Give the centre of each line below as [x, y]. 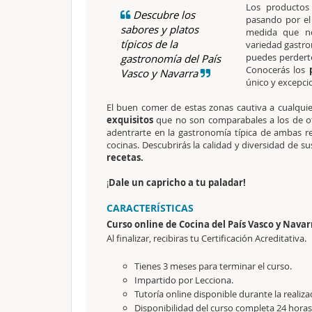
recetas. [125, 157]
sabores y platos [159, 29]
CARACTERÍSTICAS [150, 208]
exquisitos [130, 120]
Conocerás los [276, 70]
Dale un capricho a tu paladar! [177, 182]
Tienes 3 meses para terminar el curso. [213, 266]
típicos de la [149, 44]
